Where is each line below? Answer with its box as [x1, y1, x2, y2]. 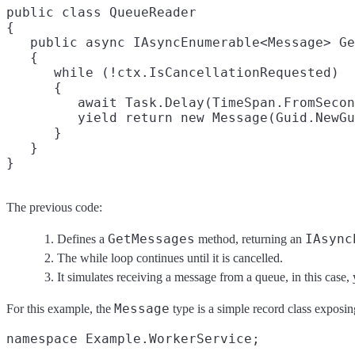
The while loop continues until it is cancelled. [57, 251, 283, 265]
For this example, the [6, 302, 114, 316]
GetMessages [108, 231, 195, 247]
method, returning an [195, 232, 305, 246]
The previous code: [6, 200, 102, 215]
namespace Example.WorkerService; [6, 331, 260, 347]
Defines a [57, 232, 108, 246]
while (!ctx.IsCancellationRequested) [6, 65, 339, 81]
